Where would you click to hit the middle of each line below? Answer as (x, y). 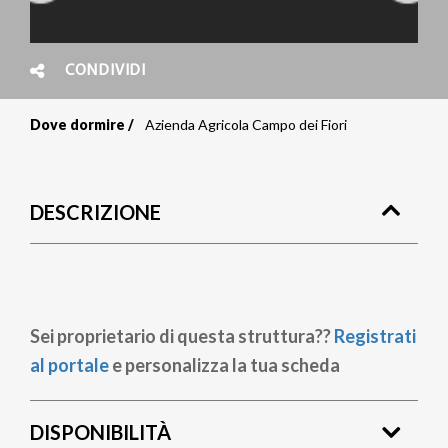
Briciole (95, 148)
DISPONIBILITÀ (100, 432)
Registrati (375, 336)
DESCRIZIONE (95, 212)
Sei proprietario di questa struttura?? (182, 336)
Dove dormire (77, 124)
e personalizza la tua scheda (224, 365)
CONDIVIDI (105, 71)
